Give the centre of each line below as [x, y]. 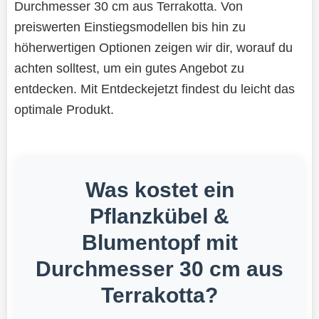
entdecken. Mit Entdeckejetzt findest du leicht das [154, 88]
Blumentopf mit [159, 242]
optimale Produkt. [64, 109]
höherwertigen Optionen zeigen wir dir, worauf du [153, 47]
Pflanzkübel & [159, 216]
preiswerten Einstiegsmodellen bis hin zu [130, 26]
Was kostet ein [159, 189]
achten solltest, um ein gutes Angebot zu [129, 68]
